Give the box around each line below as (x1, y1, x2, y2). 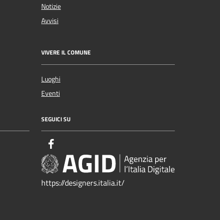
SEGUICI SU (41, 114, 71, 124)
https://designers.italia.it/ (41, 177, 125, 189)
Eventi (41, 87, 60, 99)
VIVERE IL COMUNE (41, 48, 91, 57)
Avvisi (41, 15, 58, 26)
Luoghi (41, 73, 60, 84)
